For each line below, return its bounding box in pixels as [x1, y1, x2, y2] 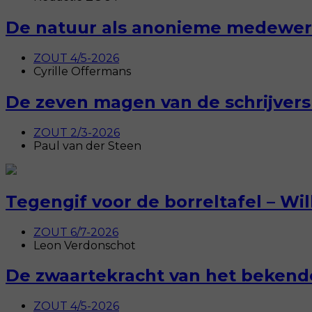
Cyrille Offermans [33, 64, 131, 78]
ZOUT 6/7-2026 [33, 225, 118, 239]
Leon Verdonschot [33, 238, 136, 252]
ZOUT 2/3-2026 [33, 125, 120, 139]
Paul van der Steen [33, 139, 141, 153]
